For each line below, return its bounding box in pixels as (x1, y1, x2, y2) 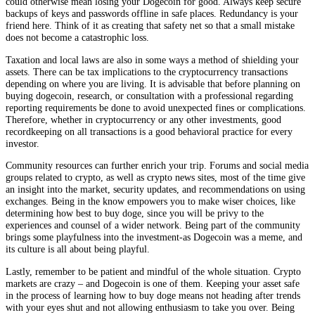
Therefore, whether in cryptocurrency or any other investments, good (6, 113, 281, 125)
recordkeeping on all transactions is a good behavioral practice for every (6, 125, 292, 137)
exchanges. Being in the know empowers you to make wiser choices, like (6, 195, 295, 207)
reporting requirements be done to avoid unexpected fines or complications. (6, 101, 306, 113)
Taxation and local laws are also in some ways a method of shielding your (6, 53, 299, 65)
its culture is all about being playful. (6, 243, 150, 255)
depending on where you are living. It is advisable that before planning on (6, 77, 300, 89)
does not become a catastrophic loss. (6, 32, 149, 44)
